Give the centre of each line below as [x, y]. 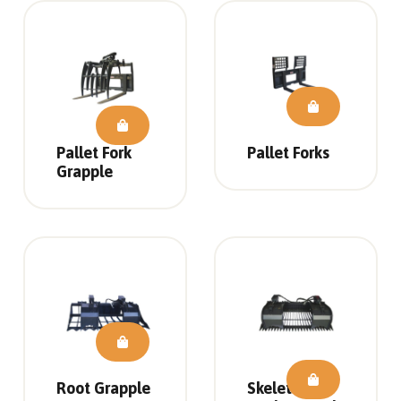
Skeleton [278, 388]
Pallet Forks [288, 152]
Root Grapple [103, 388]
